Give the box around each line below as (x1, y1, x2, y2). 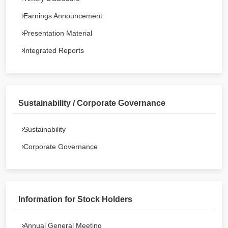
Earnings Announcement (23, 12, 102, 20)
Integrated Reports (23, 46, 84, 54)
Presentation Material (23, 29, 92, 37)
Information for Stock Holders (18, 195, 132, 204)
